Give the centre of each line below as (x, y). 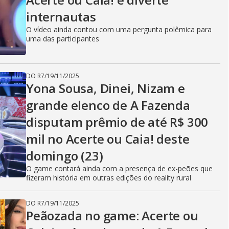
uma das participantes (63, 39)
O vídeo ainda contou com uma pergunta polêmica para (119, 29)
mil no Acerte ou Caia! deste (108, 139)
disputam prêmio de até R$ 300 (117, 122)
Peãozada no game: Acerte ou (112, 215)
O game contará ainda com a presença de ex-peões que (119, 168)
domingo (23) (65, 156)
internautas (61, 17)
